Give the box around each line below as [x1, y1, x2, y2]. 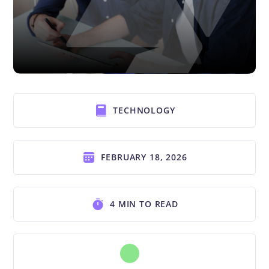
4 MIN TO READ [110, 198, 178, 210]
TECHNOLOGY [113, 104, 175, 116]
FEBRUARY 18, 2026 [101, 151, 187, 163]
